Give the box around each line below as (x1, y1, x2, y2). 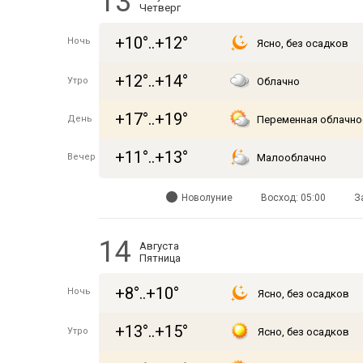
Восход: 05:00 (260, 192, 326, 203)
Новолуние (181, 192, 233, 203)
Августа (139, 240, 179, 252)
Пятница (139, 252, 181, 264)
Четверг (139, 2, 181, 14)
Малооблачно (257, 152, 327, 164)
